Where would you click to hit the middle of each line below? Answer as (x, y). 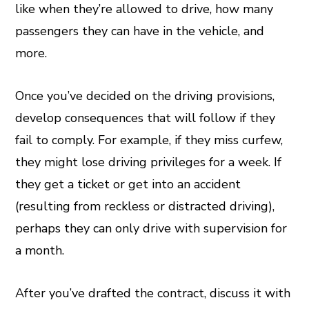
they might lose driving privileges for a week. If (149, 162)
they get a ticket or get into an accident (128, 185)
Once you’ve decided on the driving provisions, (145, 96)
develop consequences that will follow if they (146, 118)
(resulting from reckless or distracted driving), (145, 207)
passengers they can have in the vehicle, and (140, 31)
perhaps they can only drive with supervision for (151, 229)
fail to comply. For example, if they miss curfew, (149, 140)
